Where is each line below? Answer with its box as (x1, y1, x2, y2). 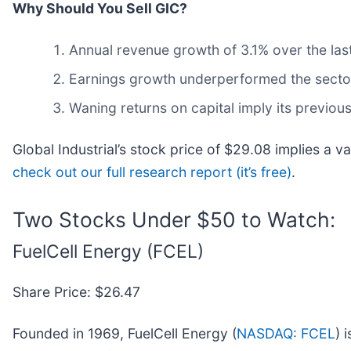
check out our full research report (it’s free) (13, 164, 291, 181)
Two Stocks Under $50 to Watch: (13, 207, 335, 233)
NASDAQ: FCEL (237, 324, 335, 342)
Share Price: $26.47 (13, 283, 140, 300)
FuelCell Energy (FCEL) (13, 241, 204, 263)
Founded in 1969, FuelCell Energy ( (13, 324, 237, 342)
